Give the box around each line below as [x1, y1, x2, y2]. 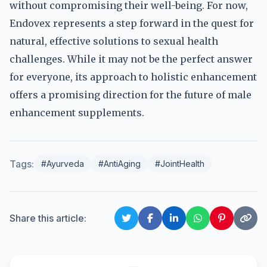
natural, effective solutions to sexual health [10, 35, 218, 47]
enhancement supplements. [10, 107, 144, 119]
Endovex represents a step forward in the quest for [10, 17, 254, 29]
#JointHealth [155, 159, 204, 169]
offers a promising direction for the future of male [10, 89, 252, 101]
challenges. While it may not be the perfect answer [10, 53, 253, 65]
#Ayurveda [41, 159, 84, 169]
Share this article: [10, 212, 86, 224]
